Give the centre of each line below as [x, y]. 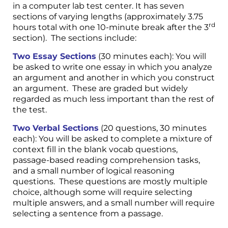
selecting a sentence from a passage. [88, 213]
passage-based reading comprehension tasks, [106, 160]
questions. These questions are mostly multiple [110, 181]
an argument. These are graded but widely [100, 88]
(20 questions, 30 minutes [153, 128]
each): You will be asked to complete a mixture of [112, 138]
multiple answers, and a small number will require [114, 203]
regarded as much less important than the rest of [113, 99]
